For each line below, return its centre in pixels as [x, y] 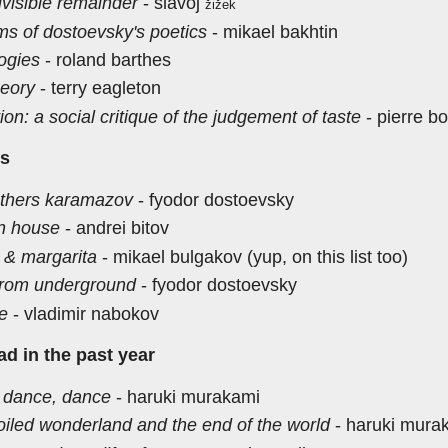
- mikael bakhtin [272, 31]
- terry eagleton [98, 88]
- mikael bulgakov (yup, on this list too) [252, 256]
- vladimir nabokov [83, 313]
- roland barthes [105, 60]
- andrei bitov [114, 228]
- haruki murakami [185, 396]
